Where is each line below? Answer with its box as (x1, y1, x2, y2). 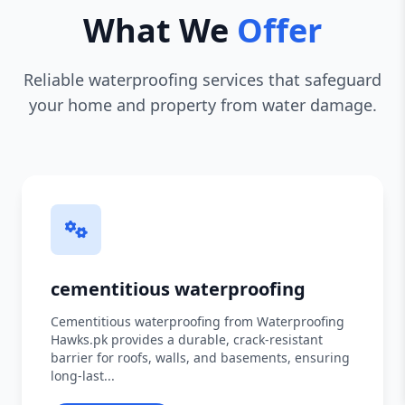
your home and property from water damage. (28, 94, 377, 116)
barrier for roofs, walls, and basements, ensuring (51, 349, 350, 366)
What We (83, 8, 237, 52)
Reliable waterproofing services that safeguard (24, 69, 381, 90)
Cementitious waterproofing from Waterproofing (51, 313, 344, 330)
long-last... (51, 367, 115, 384)
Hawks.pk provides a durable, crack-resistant (51, 331, 323, 348)
